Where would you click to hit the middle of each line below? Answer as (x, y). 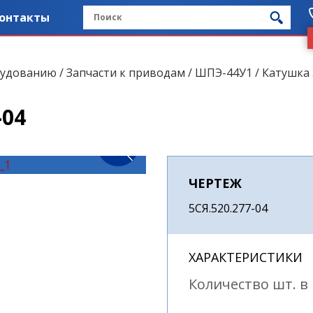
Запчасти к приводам (126, 72)
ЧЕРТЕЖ (215, 183)
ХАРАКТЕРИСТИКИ (246, 257)
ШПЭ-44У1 (224, 72)
